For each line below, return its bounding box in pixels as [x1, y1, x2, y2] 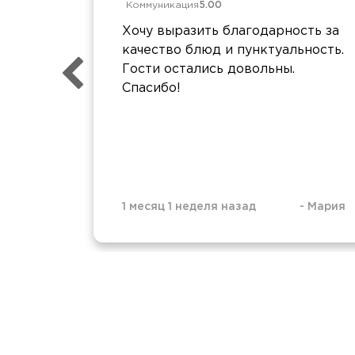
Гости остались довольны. [122, 63, 295, 75]
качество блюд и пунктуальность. [122, 44, 344, 56]
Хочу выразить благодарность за [122, 25, 339, 37]
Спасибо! [122, 82, 181, 94]
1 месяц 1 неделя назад [122, 201, 256, 212]
